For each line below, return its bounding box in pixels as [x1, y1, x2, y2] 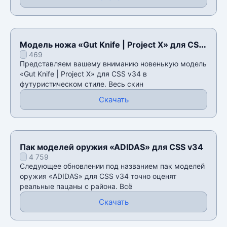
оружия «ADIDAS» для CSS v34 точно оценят [20, 171, 176, 180]
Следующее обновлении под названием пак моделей [20, 161, 205, 170]
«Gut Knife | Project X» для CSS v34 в [20, 69, 147, 78]
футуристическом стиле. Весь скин [20, 79, 143, 88]
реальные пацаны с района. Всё [20, 181, 132, 191]
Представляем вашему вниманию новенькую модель [20, 59, 207, 68]
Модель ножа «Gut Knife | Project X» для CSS [20, 39, 204, 50]
